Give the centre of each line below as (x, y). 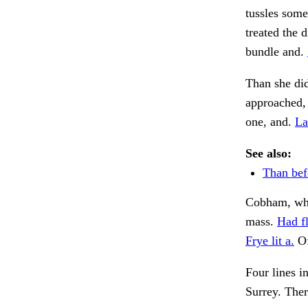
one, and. (270, 122)
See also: (268, 154)
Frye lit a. (270, 241)
